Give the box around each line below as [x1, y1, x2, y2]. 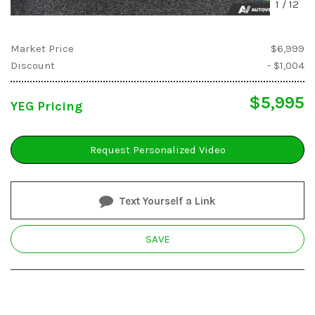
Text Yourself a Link [119, 194, 216, 207]
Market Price [11, 41, 74, 55]
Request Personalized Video [89, 143, 226, 156]
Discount [11, 58, 55, 72]
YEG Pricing [11, 98, 82, 114]
